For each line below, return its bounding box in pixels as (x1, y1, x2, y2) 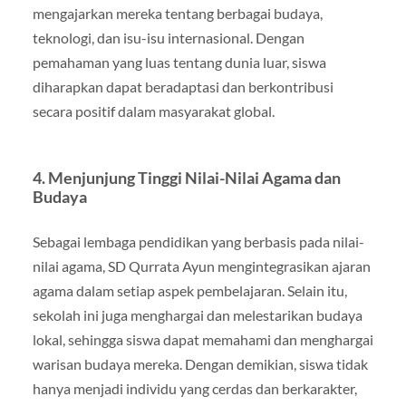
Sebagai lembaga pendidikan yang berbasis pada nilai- (32, 232, 364, 250)
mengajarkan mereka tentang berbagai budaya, (32, 4, 323, 22)
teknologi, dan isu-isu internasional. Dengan (32, 28, 304, 46)
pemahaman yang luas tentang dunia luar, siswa (32, 53, 326, 71)
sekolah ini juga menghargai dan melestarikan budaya (32, 305, 362, 324)
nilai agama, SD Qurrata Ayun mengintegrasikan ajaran (32, 256, 371, 275)
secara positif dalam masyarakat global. (32, 101, 275, 120)
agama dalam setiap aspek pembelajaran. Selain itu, (32, 281, 347, 299)
